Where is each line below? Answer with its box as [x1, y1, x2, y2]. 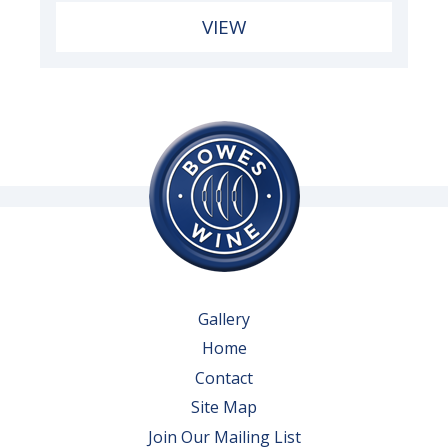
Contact [195, 366, 253, 389]
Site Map [191, 396, 257, 419]
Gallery [198, 307, 250, 330]
